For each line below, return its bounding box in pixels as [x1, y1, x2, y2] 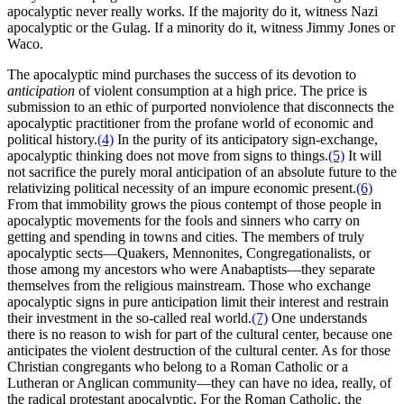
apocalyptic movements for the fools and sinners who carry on [7, 213, 360, 229]
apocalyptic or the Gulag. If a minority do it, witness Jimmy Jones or [7, 20, 395, 36]
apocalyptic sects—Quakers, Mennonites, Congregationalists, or [7, 245, 371, 262]
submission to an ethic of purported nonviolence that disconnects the [7, 99, 394, 115]
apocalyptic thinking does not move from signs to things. [7, 148, 328, 164]
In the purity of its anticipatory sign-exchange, [114, 132, 378, 148]
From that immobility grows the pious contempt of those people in [7, 197, 381, 213]
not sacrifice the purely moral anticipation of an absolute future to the [7, 164, 397, 180]
